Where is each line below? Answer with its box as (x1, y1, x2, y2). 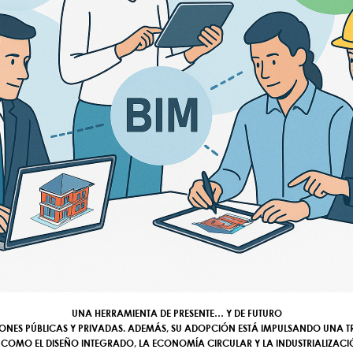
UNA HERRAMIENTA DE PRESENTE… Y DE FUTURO (71, 307, 282, 319)
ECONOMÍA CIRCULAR (151, 336, 252, 349)
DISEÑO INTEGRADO (45, 336, 134, 349)
